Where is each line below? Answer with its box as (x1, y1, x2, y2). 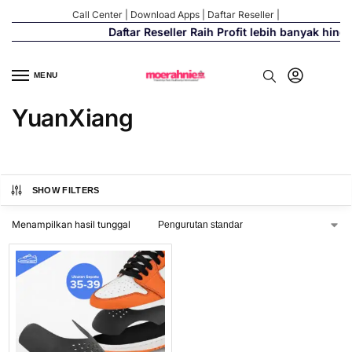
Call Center (72, 8, 123, 20)
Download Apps (130, 8, 200, 20)
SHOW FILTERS (31, 185, 100, 196)
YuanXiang (12, 104, 134, 133)
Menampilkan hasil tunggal (12, 218, 130, 231)
